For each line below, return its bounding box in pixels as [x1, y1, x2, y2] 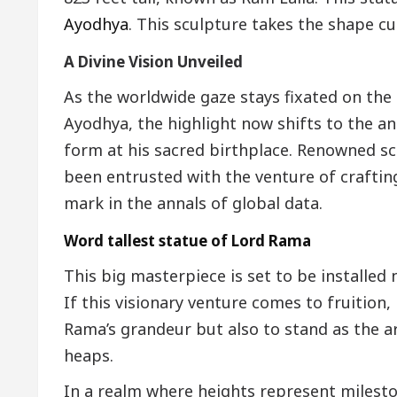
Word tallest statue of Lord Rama [64, 230, 311, 252]
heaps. [64, 345, 113, 367]
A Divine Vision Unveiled [64, 51, 243, 73]
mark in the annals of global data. [64, 192, 323, 214]
